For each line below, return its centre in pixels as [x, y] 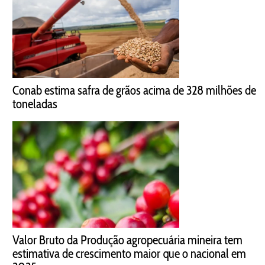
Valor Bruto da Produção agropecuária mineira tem [127, 240]
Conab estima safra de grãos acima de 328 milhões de [134, 91]
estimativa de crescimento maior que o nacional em [129, 254]
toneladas [35, 104]
